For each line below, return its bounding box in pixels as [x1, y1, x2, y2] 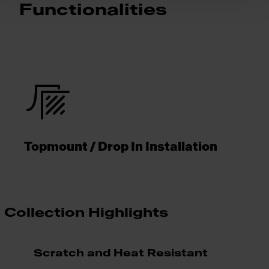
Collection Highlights [4, 207, 168, 219]
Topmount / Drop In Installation [24, 141, 217, 153]
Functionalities [19, 2, 167, 18]
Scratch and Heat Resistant [34, 248, 208, 258]
